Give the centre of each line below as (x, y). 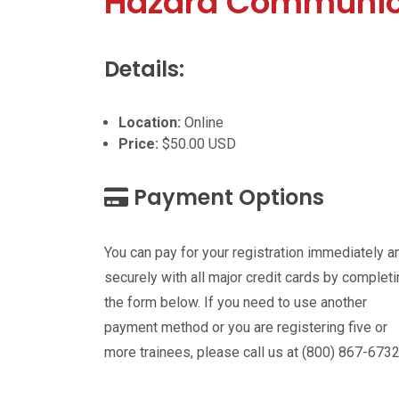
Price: (138, 144)
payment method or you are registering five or (246, 327)
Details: (144, 69)
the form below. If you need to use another (236, 302)
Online (202, 122)
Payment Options (226, 197)
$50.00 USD (197, 144)
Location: (150, 122)
